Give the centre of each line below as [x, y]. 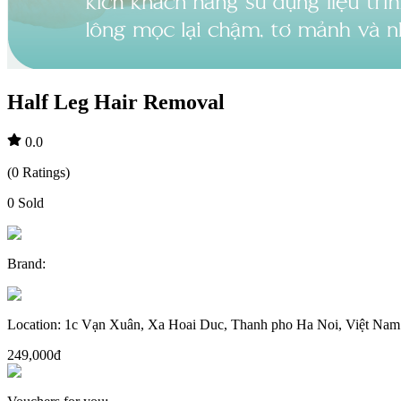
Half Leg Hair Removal [116, 102]
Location [32, 324]
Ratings [44, 172]
